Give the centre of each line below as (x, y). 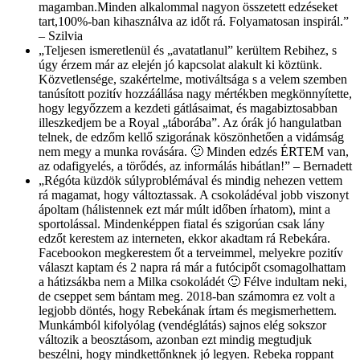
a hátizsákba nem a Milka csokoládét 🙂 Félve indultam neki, (193, 281)
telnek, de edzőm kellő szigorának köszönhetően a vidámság (191, 137)
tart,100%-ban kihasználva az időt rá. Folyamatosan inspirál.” (194, 21)
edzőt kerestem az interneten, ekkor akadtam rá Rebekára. (184, 238)
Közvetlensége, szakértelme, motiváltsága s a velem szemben (193, 79)
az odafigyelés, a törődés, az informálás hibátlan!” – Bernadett (195, 166)
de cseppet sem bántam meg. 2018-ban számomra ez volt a (187, 296)
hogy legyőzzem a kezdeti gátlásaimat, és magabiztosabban (188, 108)
